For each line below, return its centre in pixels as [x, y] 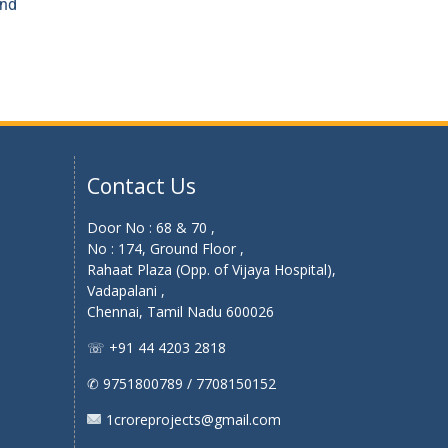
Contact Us [141, 185]
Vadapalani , [125, 290]
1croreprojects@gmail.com [192, 419]
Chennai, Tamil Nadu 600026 [180, 311]
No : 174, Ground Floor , [165, 248]
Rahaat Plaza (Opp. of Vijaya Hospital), [211, 269]
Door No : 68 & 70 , [150, 227]
